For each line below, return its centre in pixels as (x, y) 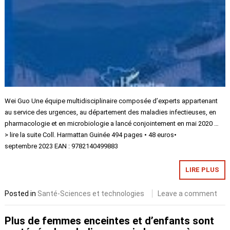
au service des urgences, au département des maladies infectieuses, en (111, 112)
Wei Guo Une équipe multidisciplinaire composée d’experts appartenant (111, 101)
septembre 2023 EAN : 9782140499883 (62, 146)
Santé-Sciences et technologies (91, 193)
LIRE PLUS (202, 169)
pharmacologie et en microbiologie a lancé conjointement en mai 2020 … (112, 123)
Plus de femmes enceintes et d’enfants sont (110, 221)
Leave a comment (188, 193)
